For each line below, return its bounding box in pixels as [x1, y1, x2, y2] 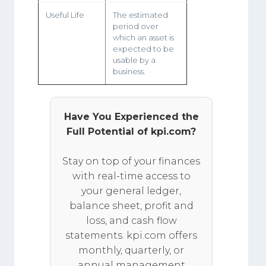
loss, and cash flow [85, 214, 177, 226]
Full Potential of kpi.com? [66, 125, 196, 137]
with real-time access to [72, 170, 191, 182]
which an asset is [113, 32, 174, 42]
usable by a [113, 55, 156, 65]
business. [113, 66, 145, 76]
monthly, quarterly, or [78, 244, 184, 256]
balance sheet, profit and [69, 199, 194, 211]
